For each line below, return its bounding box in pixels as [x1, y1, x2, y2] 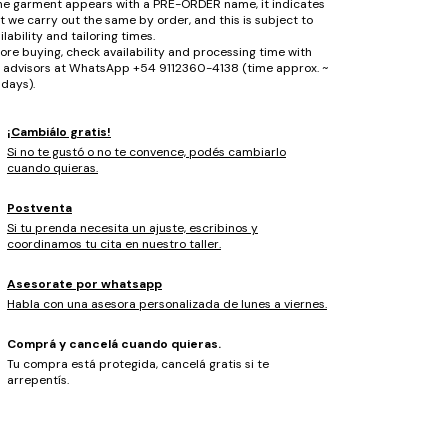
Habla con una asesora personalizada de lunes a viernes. [6, 295, 327, 312]
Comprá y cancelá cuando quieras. [6, 335, 221, 352]
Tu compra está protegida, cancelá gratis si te [6, 355, 269, 372]
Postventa [6, 199, 72, 216]
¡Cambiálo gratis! [6, 123, 111, 140]
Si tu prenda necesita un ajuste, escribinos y [6, 219, 258, 236]
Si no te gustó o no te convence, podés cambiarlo [6, 143, 286, 160]
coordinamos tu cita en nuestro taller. [6, 235, 221, 252]
